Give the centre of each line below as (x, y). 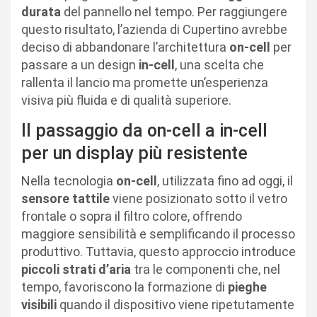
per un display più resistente (134, 153)
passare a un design (80, 64)
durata (41, 11)
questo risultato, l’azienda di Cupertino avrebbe (154, 29)
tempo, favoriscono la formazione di (125, 287)
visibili (39, 304)
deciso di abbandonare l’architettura (125, 47)
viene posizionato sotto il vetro (198, 198)
